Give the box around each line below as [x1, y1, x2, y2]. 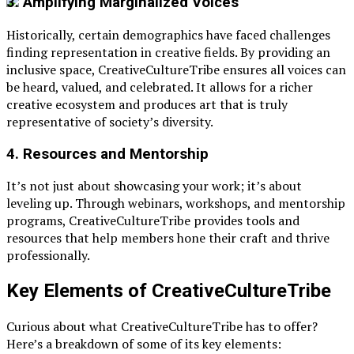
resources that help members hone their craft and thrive [6, 229, 330, 247]
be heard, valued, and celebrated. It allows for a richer [6, 77, 313, 96]
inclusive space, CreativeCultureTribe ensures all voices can [6, 60, 346, 78]
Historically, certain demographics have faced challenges [6, 25, 330, 43]
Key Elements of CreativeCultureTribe [6, 280, 331, 303]
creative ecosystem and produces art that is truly [6, 95, 288, 113]
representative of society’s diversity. [6, 112, 213, 130]
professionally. [6, 247, 90, 265]
